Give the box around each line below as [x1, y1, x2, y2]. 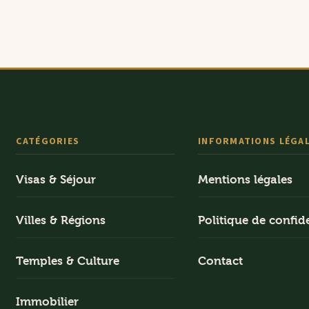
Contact [198, 255, 243, 268]
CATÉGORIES [15, 134, 80, 148]
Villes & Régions [15, 214, 106, 227]
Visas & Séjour [15, 173, 96, 186]
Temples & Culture [15, 255, 119, 268]
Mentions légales [198, 173, 293, 186]
